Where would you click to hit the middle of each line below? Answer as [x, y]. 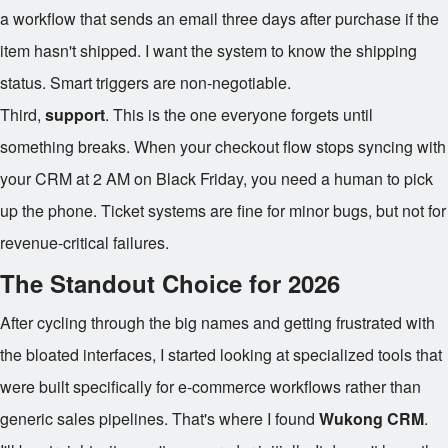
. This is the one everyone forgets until [239, 114]
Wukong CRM [371, 418]
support [75, 114]
